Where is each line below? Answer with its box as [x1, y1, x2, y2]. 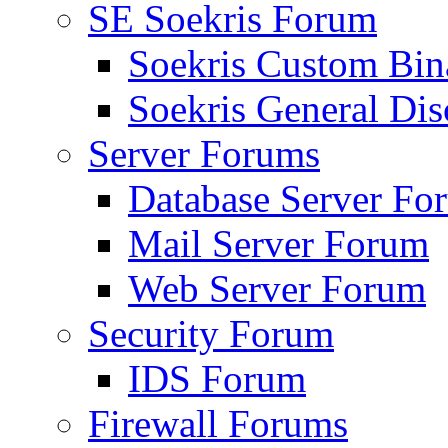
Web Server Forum [128, 267, 426, 310]
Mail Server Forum [128, 222, 429, 265]
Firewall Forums [88, 402, 348, 445]
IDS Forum [128, 357, 306, 400]
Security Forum [88, 312, 334, 355]
